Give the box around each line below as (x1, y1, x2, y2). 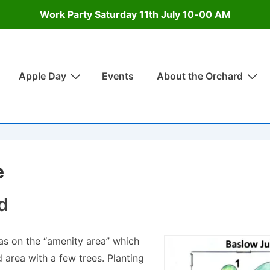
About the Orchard (157, 70, 243, 82)
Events (102, 70, 134, 82)
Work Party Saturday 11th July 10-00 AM (39, 8, 231, 20)
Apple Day (19, 70, 66, 82)
